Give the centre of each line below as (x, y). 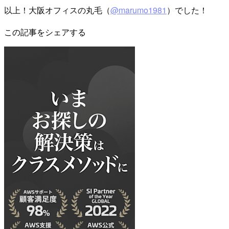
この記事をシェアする (45, 32)
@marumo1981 (139, 10)
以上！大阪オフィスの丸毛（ (57, 10)
